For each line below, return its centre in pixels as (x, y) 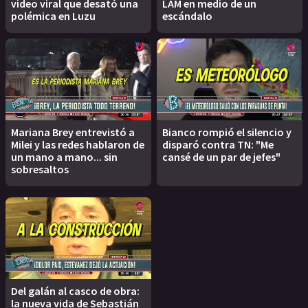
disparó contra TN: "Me (218, 145)
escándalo (187, 15)
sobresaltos (40, 169)
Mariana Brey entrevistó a (73, 132)
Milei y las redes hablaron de (78, 145)
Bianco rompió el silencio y (227, 132)
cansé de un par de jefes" (221, 157)
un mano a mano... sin (64, 157)
